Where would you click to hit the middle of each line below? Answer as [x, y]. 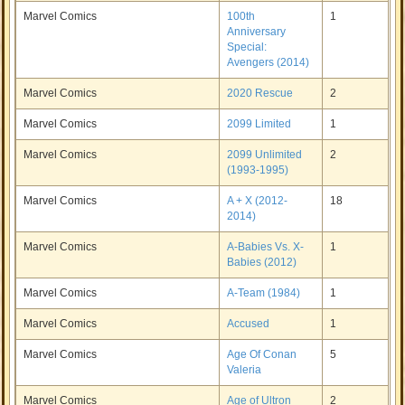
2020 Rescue [260, 93]
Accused [249, 324]
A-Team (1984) [264, 293]
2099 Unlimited [265, 155]
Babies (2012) [262, 262]
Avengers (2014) [268, 62]
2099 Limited [259, 124]
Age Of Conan [262, 354]
